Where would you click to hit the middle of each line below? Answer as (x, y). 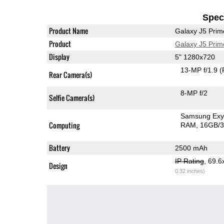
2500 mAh (191, 148)
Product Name (68, 30)
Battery (59, 147)
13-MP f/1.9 (200, 70)
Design (58, 165)
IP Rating (189, 161)
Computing (64, 125)
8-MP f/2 (194, 93)
